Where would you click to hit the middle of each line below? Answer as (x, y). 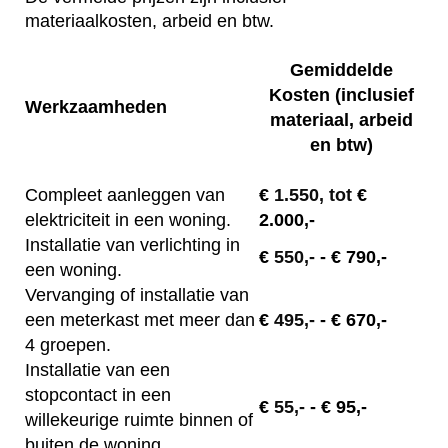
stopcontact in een (98, 395)
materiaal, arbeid (341, 120)
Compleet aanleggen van (125, 195)
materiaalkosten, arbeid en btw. (149, 21)
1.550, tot (313, 195)
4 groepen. (68, 345)
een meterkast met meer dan (140, 320)
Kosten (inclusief (341, 95)
